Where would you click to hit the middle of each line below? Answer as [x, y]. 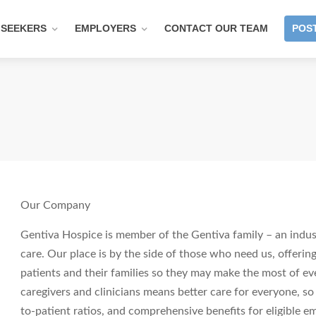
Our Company [55, 205]
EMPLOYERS [106, 28]
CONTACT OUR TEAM [217, 28]
